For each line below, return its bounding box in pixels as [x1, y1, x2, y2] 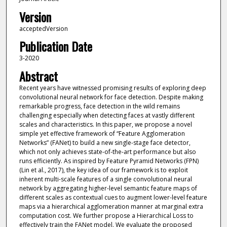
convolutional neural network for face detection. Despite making [19, 92, 203, 101]
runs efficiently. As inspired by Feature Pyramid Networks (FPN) [19, 156, 199, 165]
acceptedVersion [19, 24, 68, 33]
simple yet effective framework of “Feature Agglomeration [19, 129, 185, 138]
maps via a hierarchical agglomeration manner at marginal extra [19, 202, 203, 211]
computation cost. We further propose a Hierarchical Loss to [19, 211, 194, 220]
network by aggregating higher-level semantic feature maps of [19, 183, 197, 193]
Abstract [19, 66, 58, 85]
